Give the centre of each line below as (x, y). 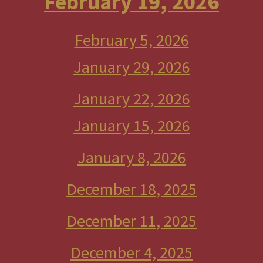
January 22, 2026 (131, 99)
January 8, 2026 (131, 157)
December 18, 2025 (131, 189)
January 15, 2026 (131, 126)
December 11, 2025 (131, 221)
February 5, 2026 (131, 40)
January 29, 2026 (131, 67)
